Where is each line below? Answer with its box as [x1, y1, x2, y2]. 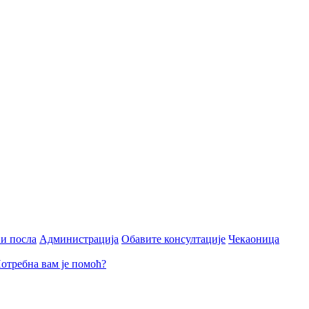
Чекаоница [228, 233, 279, 245]
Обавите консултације [121, 233, 226, 245]
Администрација [39, 233, 119, 245]
